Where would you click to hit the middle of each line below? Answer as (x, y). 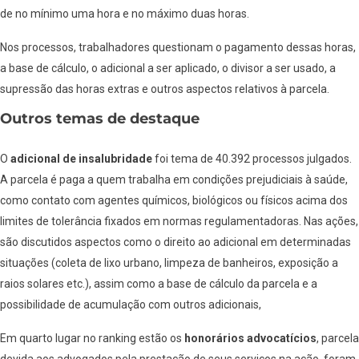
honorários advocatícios (250, 338)
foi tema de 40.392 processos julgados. (252, 159)
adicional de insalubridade (81, 159)
